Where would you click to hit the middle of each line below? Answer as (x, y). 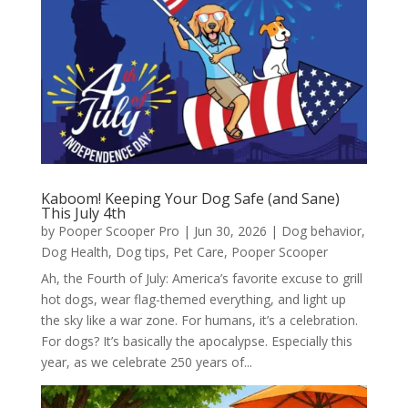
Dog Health (74, 252)
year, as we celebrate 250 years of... (146, 362)
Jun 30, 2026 (230, 231)
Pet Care (198, 252)
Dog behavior (321, 231)
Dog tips (140, 252)
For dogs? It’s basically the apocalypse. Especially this (196, 342)
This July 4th (83, 214)
